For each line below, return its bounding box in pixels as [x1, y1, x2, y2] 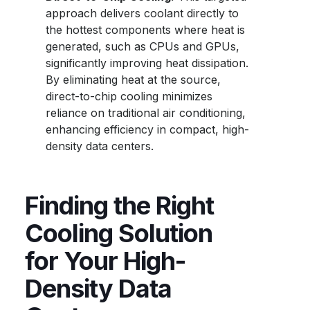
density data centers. [46, 139, 154, 153]
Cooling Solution [25, 218, 213, 248]
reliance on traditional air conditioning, [46, 106, 246, 120]
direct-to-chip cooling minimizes [46, 89, 213, 103]
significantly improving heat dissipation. [46, 56, 249, 70]
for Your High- [25, 246, 186, 276]
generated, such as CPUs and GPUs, [46, 39, 240, 53]
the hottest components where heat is [46, 23, 246, 37]
